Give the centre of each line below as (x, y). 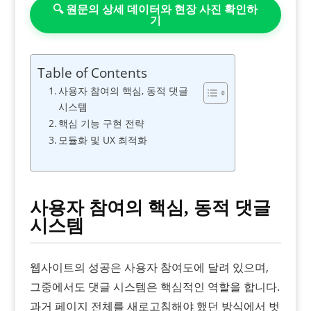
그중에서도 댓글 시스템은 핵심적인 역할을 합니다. (154, 286)
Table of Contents (92, 73)
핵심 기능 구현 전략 (102, 124)
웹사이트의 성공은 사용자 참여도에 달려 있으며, (149, 267)
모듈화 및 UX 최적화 (103, 140)
